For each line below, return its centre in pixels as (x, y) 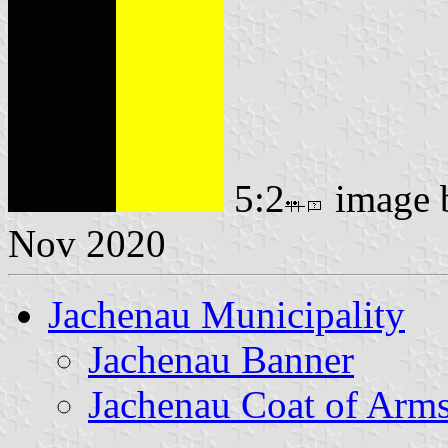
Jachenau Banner (221, 359)
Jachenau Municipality (226, 314)
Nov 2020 (87, 243)
